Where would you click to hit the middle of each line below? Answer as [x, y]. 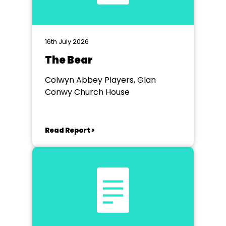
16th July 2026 [67, 42]
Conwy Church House [87, 92]
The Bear [69, 60]
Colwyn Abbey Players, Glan [100, 80]
